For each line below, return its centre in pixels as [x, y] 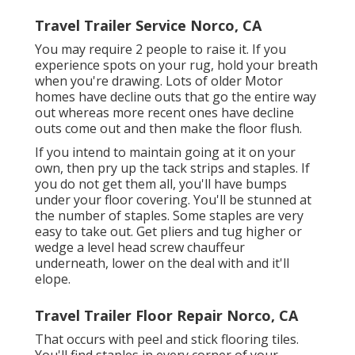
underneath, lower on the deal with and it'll [162, 263]
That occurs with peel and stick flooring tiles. [167, 340]
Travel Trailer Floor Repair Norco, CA [166, 316]
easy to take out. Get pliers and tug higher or [168, 232]
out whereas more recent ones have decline [164, 113]
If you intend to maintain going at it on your [165, 153]
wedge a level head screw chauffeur [140, 248]
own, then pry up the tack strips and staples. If [172, 168]
